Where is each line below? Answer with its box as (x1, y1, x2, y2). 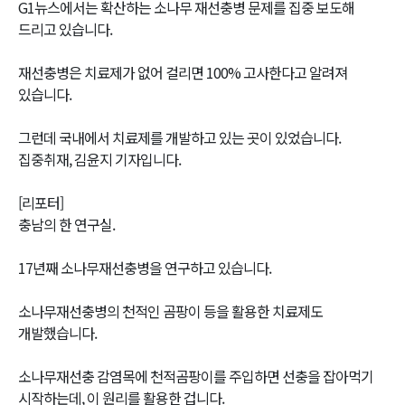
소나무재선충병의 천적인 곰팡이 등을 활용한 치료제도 (18, 300, 323, 322)
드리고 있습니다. (18, 18, 112, 40)
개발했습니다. (18, 322, 97, 344)
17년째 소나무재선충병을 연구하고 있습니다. (18, 257, 271, 278)
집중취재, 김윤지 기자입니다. (18, 148, 181, 170)
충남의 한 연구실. (18, 213, 115, 235)
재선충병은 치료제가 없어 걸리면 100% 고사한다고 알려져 (18, 61, 347, 83)
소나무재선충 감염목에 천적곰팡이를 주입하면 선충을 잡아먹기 (18, 365, 373, 387)
